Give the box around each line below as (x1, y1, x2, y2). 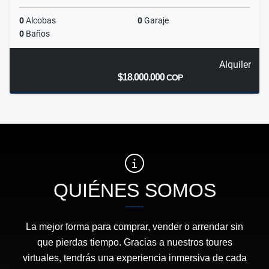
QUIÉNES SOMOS (53, 180, 216, 202)
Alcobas (24, 16, 56, 26)
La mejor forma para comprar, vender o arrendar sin (26, 222, 243, 232)
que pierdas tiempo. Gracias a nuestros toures (37, 237, 232, 248)
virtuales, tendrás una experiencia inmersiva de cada (22, 253, 247, 264)
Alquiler (219, 59, 251, 71)
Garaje (142, 16, 169, 26)
